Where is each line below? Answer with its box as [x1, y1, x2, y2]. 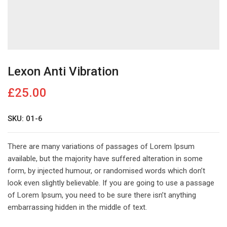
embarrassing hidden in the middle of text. [8, 203, 147, 212]
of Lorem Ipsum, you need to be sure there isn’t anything [8, 191, 196, 200]
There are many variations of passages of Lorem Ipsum [8, 142, 195, 152]
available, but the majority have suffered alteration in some [8, 154, 203, 164]
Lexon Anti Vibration [8, 64, 119, 79]
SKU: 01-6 [8, 114, 43, 124]
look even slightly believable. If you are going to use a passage [8, 178, 214, 188]
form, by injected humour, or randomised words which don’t [8, 166, 205, 176]
